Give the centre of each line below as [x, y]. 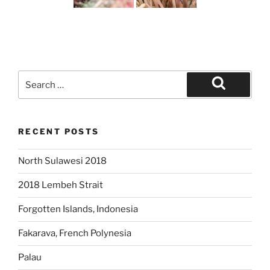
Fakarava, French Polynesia [75, 234]
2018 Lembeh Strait [61, 185]
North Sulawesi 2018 [62, 161]
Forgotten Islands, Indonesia [78, 209]
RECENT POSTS [59, 132]
